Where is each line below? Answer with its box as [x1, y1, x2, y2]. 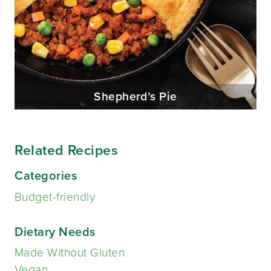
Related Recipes [15, 140, 119, 161]
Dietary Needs [15, 223, 96, 241]
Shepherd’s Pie [94, 88, 177, 106]
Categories [15, 166, 78, 185]
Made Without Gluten [15, 244, 125, 262]
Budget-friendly [15, 188, 96, 206]
